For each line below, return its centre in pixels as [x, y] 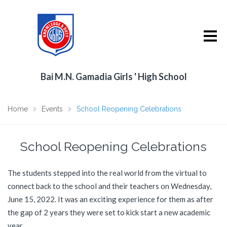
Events [52, 109]
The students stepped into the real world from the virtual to [107, 173]
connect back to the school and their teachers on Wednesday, [109, 186]
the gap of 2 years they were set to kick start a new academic [109, 212]
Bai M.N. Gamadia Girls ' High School [113, 77]
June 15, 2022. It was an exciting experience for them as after [110, 199]
